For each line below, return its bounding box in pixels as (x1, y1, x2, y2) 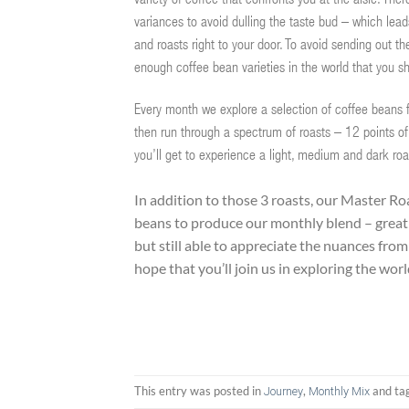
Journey (264, 384, 303, 399)
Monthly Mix (309, 384, 370, 399)
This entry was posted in (134, 383, 264, 399)
